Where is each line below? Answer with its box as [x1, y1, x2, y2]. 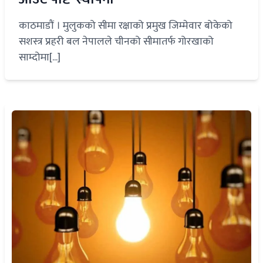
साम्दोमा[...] [19, 49, 60, 67]
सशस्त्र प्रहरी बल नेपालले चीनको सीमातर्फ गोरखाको [19, 33, 214, 51]
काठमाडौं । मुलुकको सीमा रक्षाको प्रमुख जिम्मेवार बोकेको [19, 17, 232, 35]
